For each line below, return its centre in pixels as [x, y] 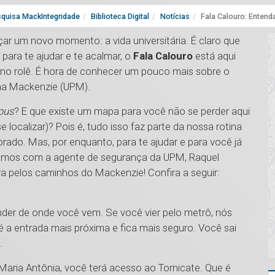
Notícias [175, 17]
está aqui [214, 56]
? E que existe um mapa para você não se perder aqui [132, 111]
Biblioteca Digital [120, 17]
